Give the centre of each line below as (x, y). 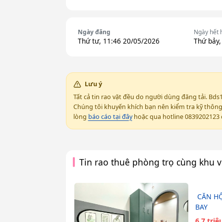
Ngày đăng (94, 32)
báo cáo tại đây (110, 116)
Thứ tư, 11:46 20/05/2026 (119, 41)
